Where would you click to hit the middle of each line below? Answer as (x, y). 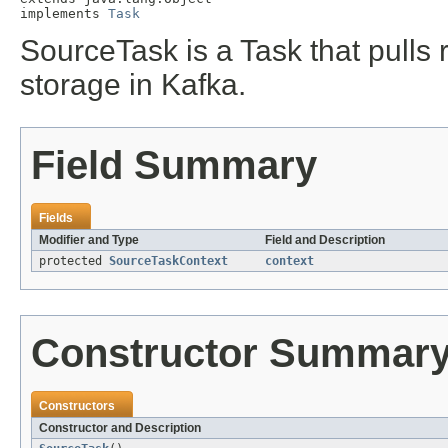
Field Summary (174, 165)
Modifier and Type (89, 240)
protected (74, 261)
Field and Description (325, 240)
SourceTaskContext (168, 261)
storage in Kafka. (133, 85)
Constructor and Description (120, 428)
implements (64, 14)
